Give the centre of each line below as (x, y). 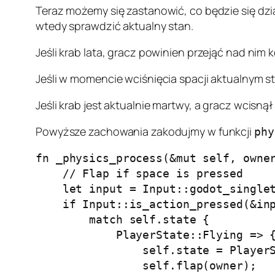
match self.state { (123, 219)
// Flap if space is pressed (139, 173)
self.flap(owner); (146, 265)
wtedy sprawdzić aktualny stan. (114, 26)
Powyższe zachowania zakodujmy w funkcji (145, 131)
